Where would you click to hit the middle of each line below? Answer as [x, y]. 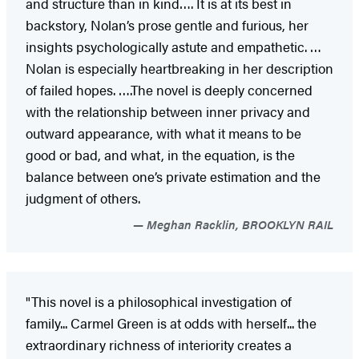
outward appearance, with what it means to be [163, 133]
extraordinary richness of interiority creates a [159, 344]
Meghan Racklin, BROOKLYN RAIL [238, 224]
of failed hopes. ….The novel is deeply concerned [169, 89]
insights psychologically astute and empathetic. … [173, 46]
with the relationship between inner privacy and [168, 111]
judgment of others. [83, 198]
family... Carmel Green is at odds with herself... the [171, 323]
